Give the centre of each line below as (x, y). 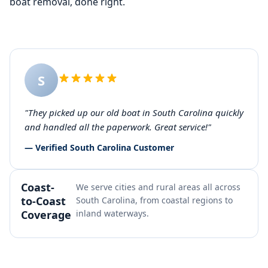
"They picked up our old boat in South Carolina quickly (134, 112)
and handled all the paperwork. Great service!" (118, 127)
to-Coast (43, 201)
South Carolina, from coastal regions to (154, 200)
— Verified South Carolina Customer (99, 147)
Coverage (46, 215)
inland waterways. (112, 213)
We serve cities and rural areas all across (158, 187)
